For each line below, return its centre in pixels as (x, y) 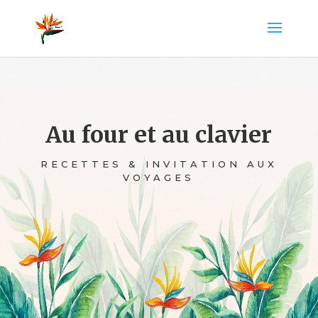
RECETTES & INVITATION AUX (159, 164)
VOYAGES (159, 177)
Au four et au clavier (159, 135)
